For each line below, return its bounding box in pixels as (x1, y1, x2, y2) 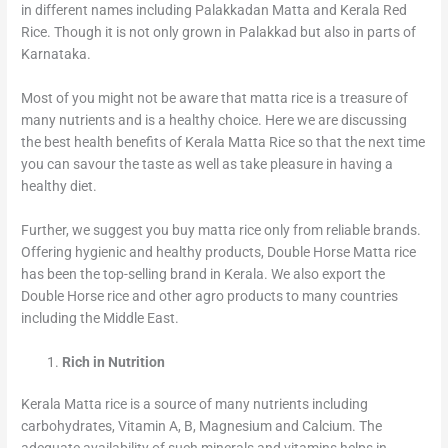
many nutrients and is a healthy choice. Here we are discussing (21, 112, 408, 129)
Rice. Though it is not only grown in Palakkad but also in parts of (21, 24, 417, 41)
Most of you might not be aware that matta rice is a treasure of (21, 90, 409, 107)
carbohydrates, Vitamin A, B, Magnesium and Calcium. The (21, 418, 383, 435)
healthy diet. (21, 178, 98, 195)
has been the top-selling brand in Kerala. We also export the (21, 266, 386, 283)
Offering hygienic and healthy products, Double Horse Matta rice (21, 244, 417, 261)
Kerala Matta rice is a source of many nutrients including (21, 396, 369, 413)
